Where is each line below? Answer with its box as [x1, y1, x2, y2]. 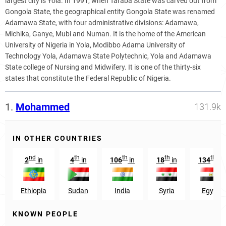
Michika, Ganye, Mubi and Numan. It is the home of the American [5, 30, 206, 38]
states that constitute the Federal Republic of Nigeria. [5, 74, 171, 82]
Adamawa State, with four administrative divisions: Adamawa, [5, 19, 199, 27]
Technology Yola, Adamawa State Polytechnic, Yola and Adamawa [5, 52, 211, 60]
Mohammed [16, 101, 70, 113]
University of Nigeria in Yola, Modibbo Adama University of [5, 41, 185, 49]
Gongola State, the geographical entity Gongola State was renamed [5, 8, 215, 16]
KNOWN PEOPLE [13, 209, 78, 218]
